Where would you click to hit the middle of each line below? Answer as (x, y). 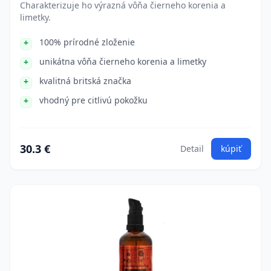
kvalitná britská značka (85, 81)
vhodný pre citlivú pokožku (93, 100)
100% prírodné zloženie (87, 42)
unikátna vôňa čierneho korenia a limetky (123, 61)
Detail (192, 149)
